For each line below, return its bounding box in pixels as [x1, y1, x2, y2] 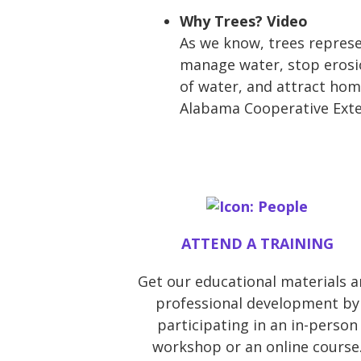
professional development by [155, 293, 359, 313]
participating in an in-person [156, 315, 358, 335]
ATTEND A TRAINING [180, 234, 334, 254]
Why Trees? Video [180, 10, 308, 31]
